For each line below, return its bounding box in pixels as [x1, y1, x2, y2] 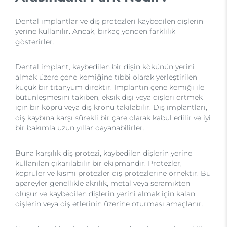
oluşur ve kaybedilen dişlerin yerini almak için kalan [15, 189, 195, 198]
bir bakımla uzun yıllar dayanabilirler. [15, 123, 144, 132]
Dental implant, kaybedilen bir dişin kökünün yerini [15, 62, 195, 71]
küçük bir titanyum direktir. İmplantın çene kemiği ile [15, 83, 204, 92]
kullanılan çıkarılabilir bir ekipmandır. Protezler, [15, 159, 182, 168]
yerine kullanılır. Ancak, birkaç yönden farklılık [15, 27, 175, 36]
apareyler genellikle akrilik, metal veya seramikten [15, 179, 190, 188]
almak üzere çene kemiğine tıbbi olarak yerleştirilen [15, 72, 197, 82]
